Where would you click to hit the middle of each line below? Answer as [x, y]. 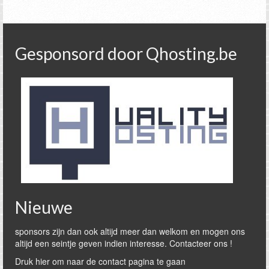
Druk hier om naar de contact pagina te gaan [100, 261]
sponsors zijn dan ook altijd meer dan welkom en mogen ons [130, 231]
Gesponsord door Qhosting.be [126, 54]
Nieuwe [44, 207]
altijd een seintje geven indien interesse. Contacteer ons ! [124, 243]
